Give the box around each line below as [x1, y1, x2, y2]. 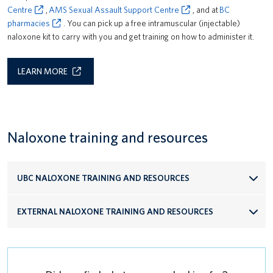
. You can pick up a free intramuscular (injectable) [63, 18, 240, 28]
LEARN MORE [18, 66, 68, 76]
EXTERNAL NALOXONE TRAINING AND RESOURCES [17, 207, 213, 216]
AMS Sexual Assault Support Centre [49, 5, 179, 15]
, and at [193, 5, 219, 15]
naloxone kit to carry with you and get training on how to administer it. [7, 32, 254, 41]
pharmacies [7, 18, 50, 28]
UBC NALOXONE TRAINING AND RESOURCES [17, 173, 190, 183]
